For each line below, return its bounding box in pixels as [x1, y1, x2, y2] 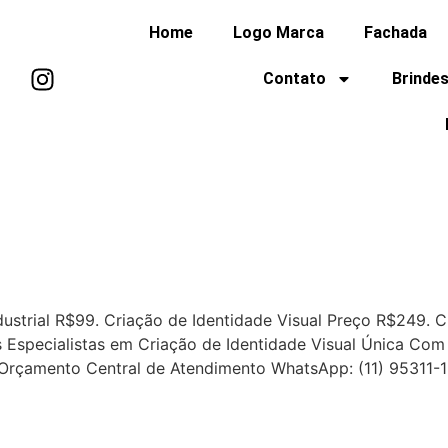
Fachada [364, 23, 428, 42]
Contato [263, 69, 327, 88]
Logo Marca [233, 23, 325, 42]
